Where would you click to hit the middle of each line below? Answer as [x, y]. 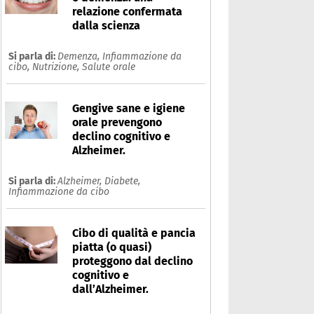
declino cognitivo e [121, 137]
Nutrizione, [57, 67]
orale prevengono [117, 123]
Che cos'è [28, 301]
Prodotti [228, 301]
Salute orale [109, 67]
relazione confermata [127, 12]
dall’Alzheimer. [113, 289]
